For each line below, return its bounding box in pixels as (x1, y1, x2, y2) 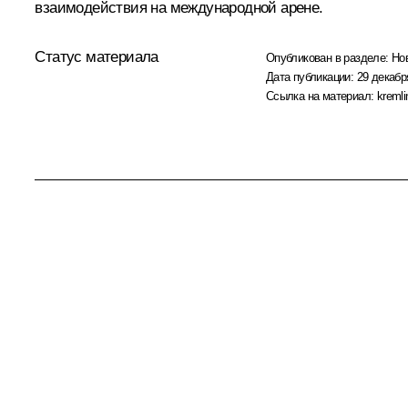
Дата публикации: (265, 69, 357, 84)
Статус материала (35, 47, 158, 66)
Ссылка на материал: (265, 88, 377, 103)
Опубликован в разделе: (265, 50, 393, 65)
